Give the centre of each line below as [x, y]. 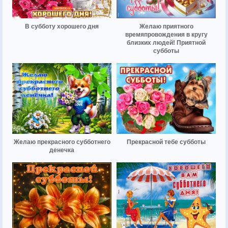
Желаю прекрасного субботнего [62, 142]
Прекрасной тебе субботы [166, 142]
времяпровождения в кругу [166, 35]
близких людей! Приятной [166, 43]
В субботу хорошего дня [62, 27]
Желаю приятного [166, 27]
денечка [62, 150]
